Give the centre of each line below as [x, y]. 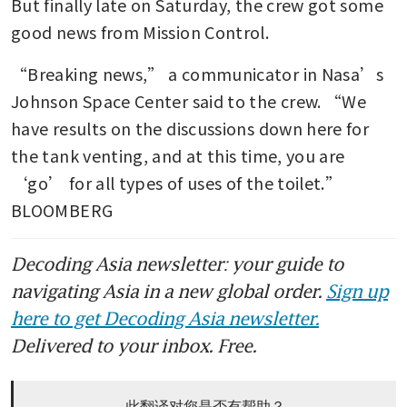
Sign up [357, 290]
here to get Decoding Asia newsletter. [165, 318]
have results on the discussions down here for [190, 128]
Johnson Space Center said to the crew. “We [189, 100]
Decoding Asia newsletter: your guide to [177, 263]
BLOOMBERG [62, 209]
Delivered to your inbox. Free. [134, 345]
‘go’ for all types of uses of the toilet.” [177, 182]
